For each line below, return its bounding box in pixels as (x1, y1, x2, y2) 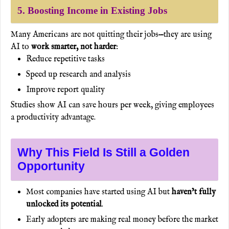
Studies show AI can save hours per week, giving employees (11, 100, 214, 110)
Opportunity (17, 159, 85, 173)
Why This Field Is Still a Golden (17, 145, 190, 159)
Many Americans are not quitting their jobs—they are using (11, 29, 212, 40)
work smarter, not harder (31, 41, 116, 52)
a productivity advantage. (11, 112, 96, 123)
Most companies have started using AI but (26, 187, 172, 197)
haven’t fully (172, 187, 216, 197)
